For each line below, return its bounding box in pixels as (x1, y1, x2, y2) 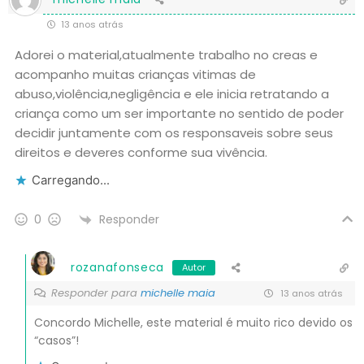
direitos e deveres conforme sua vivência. (15, 144, 267, 162)
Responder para (51, 285, 141, 301)
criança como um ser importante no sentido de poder (15, 105, 344, 123)
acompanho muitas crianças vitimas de (15, 66, 256, 84)
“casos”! (34, 332, 79, 349)
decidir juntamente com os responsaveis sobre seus (15, 124, 333, 142)
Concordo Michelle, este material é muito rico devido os (34, 314, 353, 331)
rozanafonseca (71, 259, 165, 276)
